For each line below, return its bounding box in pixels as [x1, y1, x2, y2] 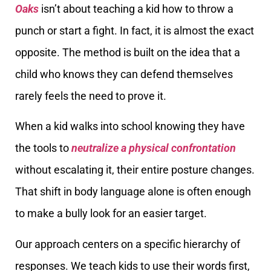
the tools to [15, 142, 71, 155]
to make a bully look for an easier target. [15, 207, 207, 220]
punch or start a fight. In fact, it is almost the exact [15, 24, 254, 37]
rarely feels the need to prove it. [15, 90, 166, 102]
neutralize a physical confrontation [71, 142, 236, 155]
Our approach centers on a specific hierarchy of [15, 237, 240, 250]
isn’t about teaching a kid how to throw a [39, 2, 233, 15]
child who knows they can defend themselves [15, 68, 233, 80]
